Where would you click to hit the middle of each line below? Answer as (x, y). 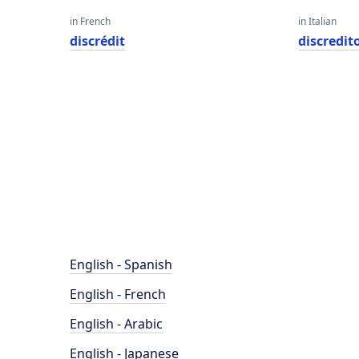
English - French (118, 294)
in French (90, 21)
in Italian (318, 21)
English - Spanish (121, 264)
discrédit (97, 41)
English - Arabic (116, 324)
